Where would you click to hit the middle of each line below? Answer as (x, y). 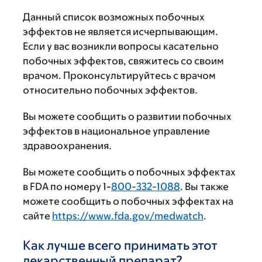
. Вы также (204, 187)
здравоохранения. (67, 146)
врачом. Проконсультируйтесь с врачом (119, 75)
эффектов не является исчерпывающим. (120, 32)
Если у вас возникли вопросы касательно (121, 46)
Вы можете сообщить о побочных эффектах (129, 172)
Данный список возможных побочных (114, 17)
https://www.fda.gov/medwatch (128, 216)
